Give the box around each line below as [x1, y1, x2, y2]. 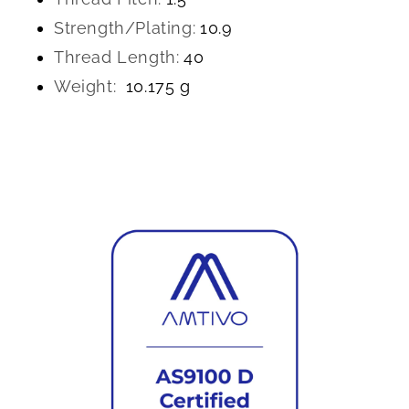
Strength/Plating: [54, 18, 196, 37]
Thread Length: [54, 47, 180, 67]
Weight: [54, 77, 117, 96]
